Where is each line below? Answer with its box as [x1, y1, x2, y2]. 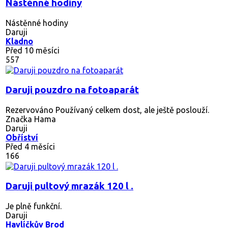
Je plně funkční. [6, 201, 62, 211]
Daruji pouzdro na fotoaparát [6, 84, 139, 95]
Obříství [6, 132, 38, 142]
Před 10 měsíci [6, 45, 60, 55]
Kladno [6, 36, 33, 46]
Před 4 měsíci [6, 141, 55, 151]
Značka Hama [6, 114, 56, 124]
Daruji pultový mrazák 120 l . [6, 180, 133, 191]
